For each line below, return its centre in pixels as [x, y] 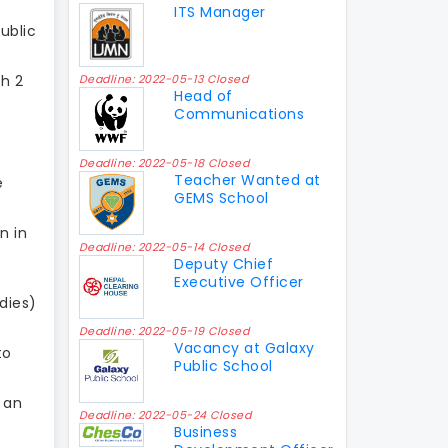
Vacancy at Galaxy [244, 347]
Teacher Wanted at [247, 179]
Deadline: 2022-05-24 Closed [164, 414]
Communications [239, 113]
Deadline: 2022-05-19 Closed [163, 330]
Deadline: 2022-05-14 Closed [163, 246]
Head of [203, 95]
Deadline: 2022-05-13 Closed [163, 78]
